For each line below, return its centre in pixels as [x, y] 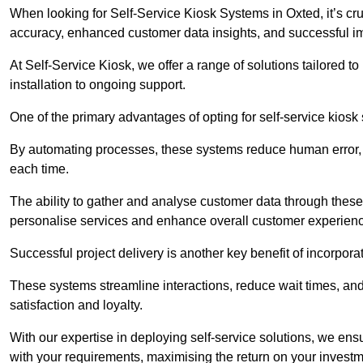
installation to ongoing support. [98, 85]
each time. [41, 169]
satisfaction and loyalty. [78, 305]
